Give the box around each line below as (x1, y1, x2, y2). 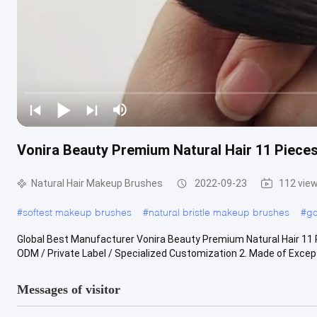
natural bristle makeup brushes (149, 205, 289, 218)
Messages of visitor (17, 282, 120, 296)
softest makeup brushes (23, 205, 132, 218)
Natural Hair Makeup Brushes (31, 177, 163, 189)
